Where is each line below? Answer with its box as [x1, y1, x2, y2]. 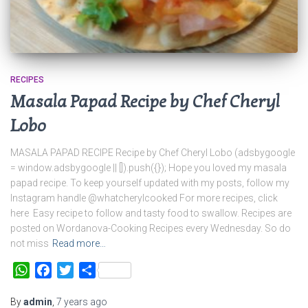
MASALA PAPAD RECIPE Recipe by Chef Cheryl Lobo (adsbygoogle [10, 146, 295, 158]
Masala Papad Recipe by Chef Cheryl [10, 91, 280, 112]
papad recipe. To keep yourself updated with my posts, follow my [10, 177, 289, 188]
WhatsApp [30, 263, 79, 276]
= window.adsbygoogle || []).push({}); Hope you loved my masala [10, 162, 287, 173]
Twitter [74, 263, 107, 276]
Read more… [52, 237, 106, 249]
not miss [10, 237, 49, 249]
